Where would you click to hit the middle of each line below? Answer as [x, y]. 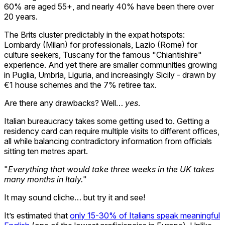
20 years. [21, 16]
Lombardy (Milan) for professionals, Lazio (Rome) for [101, 44]
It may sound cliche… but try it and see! [75, 197]
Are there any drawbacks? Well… [65, 103]
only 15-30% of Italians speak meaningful [145, 215]
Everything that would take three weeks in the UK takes [111, 169]
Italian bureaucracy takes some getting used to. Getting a [107, 121]
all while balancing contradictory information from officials [108, 141]
